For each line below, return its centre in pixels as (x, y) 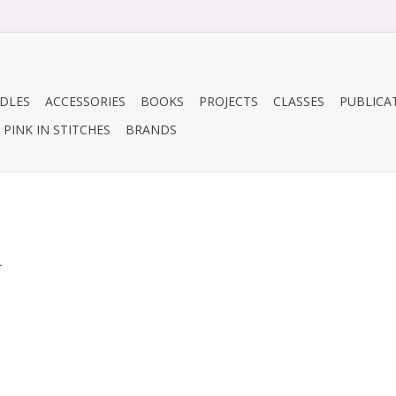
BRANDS (151, 129)
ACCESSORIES (85, 101)
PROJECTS (228, 101)
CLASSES (299, 101)
